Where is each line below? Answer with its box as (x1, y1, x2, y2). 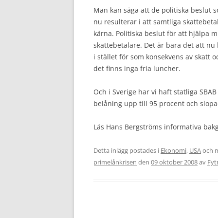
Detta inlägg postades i (93, 145, 161, 155)
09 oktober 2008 (151, 157, 198, 166)
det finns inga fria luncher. (93, 63, 181, 73)
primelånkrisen (93, 157, 137, 166)
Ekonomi (161, 145, 186, 155)
